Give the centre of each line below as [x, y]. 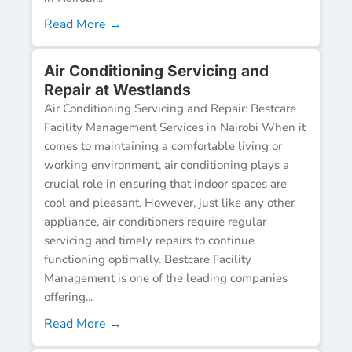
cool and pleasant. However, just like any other [169, 202]
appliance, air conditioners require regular [155, 221]
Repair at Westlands [117, 89]
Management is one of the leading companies [166, 278]
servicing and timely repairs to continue [149, 240]
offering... [68, 297]
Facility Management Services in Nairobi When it [175, 127]
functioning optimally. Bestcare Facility [148, 259]
